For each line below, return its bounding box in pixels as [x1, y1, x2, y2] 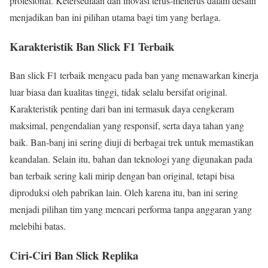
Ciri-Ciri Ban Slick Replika [10, 247, 138, 264]
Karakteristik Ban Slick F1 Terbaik [10, 38, 174, 54]
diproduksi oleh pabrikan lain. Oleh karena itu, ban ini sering [10, 186, 238, 199]
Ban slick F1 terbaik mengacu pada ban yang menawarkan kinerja [10, 69, 258, 82]
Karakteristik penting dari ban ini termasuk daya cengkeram [10, 102, 234, 115]
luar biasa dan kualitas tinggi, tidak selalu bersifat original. [10, 86, 227, 99]
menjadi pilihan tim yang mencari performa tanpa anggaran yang [10, 203, 252, 216]
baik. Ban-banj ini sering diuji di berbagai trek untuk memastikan [10, 136, 254, 149]
